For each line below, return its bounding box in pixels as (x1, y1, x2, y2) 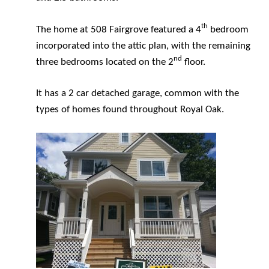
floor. (182, 56, 205, 67)
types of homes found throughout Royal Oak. (36, 104, 224, 115)
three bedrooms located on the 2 (36, 56, 174, 67)
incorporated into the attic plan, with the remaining (36, 40, 250, 51)
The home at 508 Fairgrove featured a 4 (36, 24, 201, 35)
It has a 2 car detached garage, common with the (36, 88, 239, 98)
